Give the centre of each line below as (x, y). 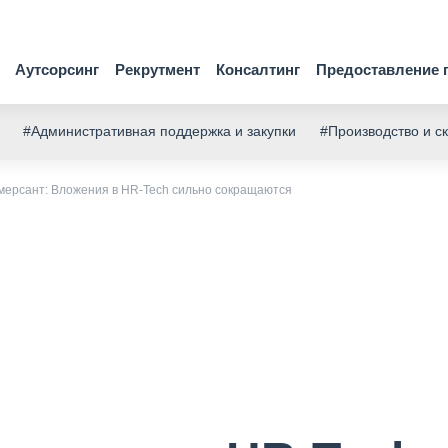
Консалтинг (257, 69)
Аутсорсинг (56, 69)
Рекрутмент (157, 69)
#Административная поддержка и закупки (160, 131)
